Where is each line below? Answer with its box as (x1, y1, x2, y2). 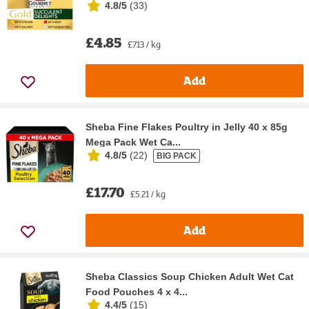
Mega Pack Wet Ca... (86, 136, 181, 148)
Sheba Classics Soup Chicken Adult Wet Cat (86, 270, 294, 282)
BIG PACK (157, 151, 197, 161)
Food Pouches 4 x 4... (86, 286, 188, 297)
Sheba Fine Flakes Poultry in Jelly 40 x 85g (86, 121, 288, 132)
